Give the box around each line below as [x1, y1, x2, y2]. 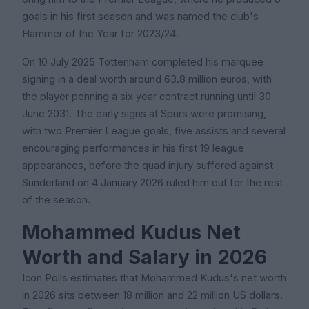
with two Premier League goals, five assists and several [22, 125, 286, 138]
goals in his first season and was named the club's [22, 10, 259, 23]
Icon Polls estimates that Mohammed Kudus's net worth [22, 272, 286, 285]
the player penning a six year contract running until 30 [22, 90, 271, 103]
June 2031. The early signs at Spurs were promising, [22, 108, 266, 121]
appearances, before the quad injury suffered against [22, 159, 273, 172]
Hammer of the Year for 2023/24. [22, 28, 179, 41]
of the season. [22, 194, 90, 207]
